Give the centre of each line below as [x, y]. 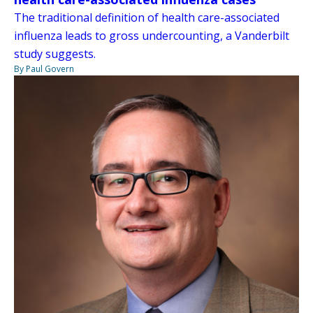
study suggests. [55, 53]
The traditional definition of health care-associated [147, 17]
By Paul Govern [44, 68]
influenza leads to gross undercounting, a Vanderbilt [152, 35]
